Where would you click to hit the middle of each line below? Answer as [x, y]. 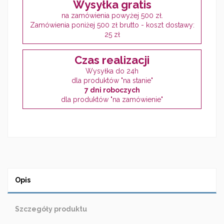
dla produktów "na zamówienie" [112, 100]
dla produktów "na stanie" [112, 81]
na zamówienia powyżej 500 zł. [112, 16]
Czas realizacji [112, 60]
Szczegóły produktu [51, 209]
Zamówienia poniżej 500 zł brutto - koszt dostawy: [112, 25]
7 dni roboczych [112, 90]
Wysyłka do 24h [112, 71]
